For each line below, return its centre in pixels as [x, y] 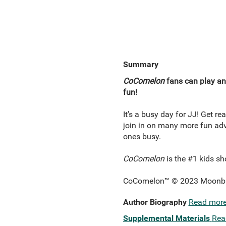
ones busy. [142, 136]
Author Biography [155, 202]
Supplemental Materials [166, 218]
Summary [140, 64]
